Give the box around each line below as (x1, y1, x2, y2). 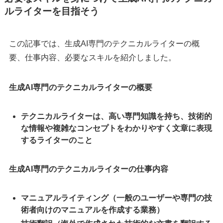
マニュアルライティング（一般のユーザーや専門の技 (20, 194, 212, 203)
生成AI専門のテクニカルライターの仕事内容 (8, 165, 168, 174)
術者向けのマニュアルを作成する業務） (20, 206, 164, 215)
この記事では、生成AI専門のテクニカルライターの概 (8, 39, 200, 48)
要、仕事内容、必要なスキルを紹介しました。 (8, 53, 176, 62)
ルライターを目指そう (4, 5, 99, 16)
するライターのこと (20, 136, 93, 145)
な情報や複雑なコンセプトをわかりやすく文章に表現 (20, 124, 212, 133)
